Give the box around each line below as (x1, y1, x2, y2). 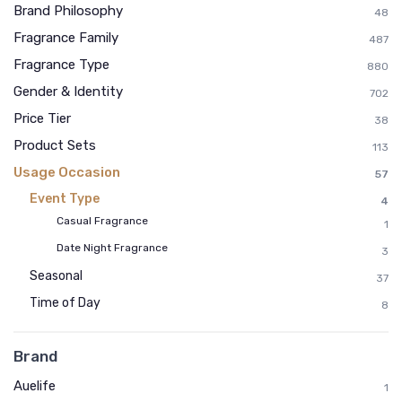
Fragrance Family (13, 30, 118, 46)
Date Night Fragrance (57, 241, 168, 254)
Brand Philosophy (13, 3, 123, 19)
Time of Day (30, 295, 100, 310)
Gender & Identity (13, 83, 123, 100)
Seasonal (30, 268, 83, 284)
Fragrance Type (13, 57, 109, 73)
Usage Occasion (13, 164, 120, 180)
